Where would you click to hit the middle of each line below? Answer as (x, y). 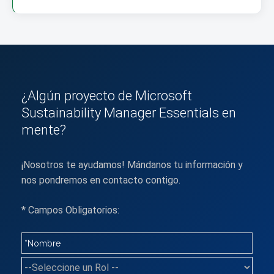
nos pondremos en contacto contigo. (101, 180)
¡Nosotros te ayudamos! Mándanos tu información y (132, 165)
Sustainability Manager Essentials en (129, 113)
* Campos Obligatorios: (70, 210)
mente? (44, 130)
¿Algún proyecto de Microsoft (107, 96)
